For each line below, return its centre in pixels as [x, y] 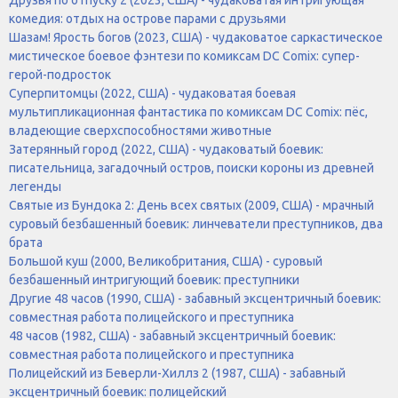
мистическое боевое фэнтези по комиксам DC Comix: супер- [184, 56]
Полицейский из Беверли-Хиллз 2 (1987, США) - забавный [177, 373]
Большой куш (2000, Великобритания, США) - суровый [166, 261]
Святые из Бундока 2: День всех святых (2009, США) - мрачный [191, 205]
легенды [35, 186]
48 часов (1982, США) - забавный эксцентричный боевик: [172, 335]
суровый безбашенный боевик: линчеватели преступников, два [196, 223]
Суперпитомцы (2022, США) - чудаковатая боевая [152, 93]
